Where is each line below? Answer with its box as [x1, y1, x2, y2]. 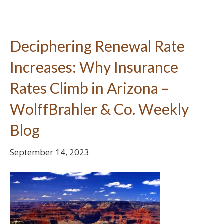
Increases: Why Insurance [10, 58, 178, 76]
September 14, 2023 [10, 146, 89, 158]
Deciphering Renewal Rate [10, 37, 185, 55]
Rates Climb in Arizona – [10, 79, 169, 97]
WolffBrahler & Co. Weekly [10, 100, 189, 118]
